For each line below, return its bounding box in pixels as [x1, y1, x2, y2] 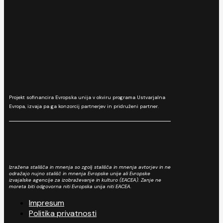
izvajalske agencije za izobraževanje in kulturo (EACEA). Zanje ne [9, 177, 161, 183]
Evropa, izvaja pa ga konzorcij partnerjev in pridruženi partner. [9, 103, 159, 110]
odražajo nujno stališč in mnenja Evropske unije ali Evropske [9, 170, 150, 177]
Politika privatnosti [29, 208, 97, 219]
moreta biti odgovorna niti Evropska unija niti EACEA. [9, 183, 131, 190]
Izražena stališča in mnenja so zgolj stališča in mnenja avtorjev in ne [9, 164, 171, 170]
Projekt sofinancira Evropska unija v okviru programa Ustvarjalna [9, 94, 165, 101]
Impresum [29, 198, 64, 208]
